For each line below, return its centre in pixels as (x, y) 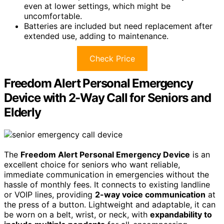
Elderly (22, 112)
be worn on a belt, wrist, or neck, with (77, 214)
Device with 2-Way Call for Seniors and (107, 97)
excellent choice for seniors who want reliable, (92, 164)
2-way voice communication (150, 194)
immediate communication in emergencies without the (106, 174)
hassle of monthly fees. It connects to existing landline (107, 184)
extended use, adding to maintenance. (96, 36)
